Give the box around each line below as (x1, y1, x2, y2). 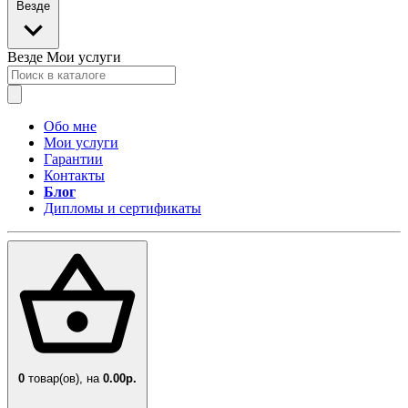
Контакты (44, 168, 105, 184)
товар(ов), (25, 372, 87, 386)
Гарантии (44, 151, 103, 168)
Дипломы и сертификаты (44, 200, 201, 217)
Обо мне (44, 118, 97, 135)
